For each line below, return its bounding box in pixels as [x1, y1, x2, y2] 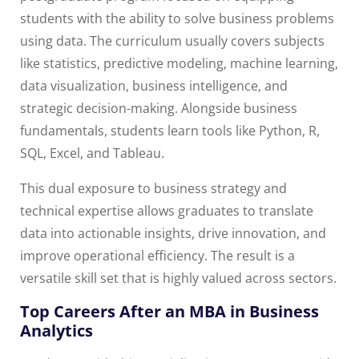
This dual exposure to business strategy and [20, 179, 287, 198]
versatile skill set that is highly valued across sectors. [20, 269, 337, 288]
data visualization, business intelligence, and [20, 77, 288, 95]
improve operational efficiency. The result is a [20, 247, 295, 265]
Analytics [20, 320, 93, 342]
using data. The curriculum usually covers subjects [20, 32, 325, 50]
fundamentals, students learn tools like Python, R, [20, 122, 320, 140]
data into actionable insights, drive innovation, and [20, 224, 326, 243]
